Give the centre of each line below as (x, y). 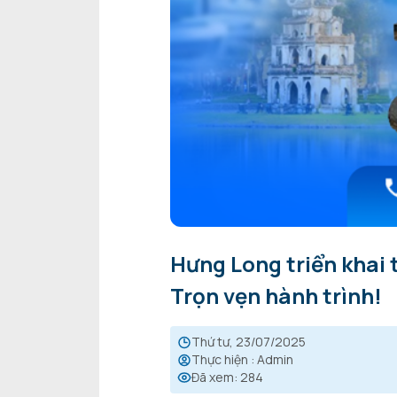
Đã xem (213, 378)
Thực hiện (220, 360)
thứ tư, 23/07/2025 (253, 342)
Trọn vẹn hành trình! (276, 296)
